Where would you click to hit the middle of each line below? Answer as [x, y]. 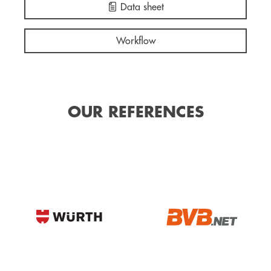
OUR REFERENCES [135, 113]
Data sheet [140, 7]
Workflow [135, 41]
